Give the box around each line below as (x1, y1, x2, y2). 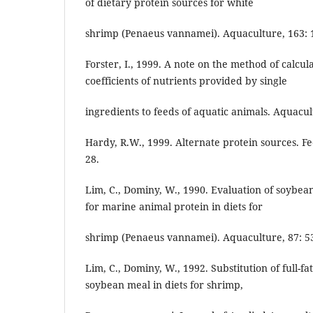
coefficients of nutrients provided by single (85, 74, 287, 88)
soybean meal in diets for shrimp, (85, 278, 243, 292)
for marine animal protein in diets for (85, 200, 263, 214)
